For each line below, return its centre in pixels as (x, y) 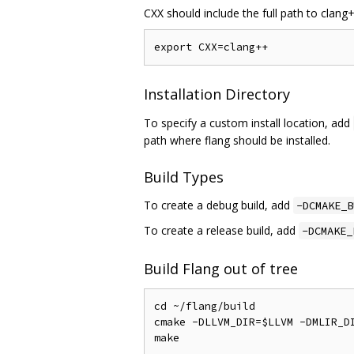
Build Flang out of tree (221, 268)
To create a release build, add (221, 231)
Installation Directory (217, 94)
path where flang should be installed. (237, 140)
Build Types (184, 177)
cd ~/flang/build (205, 306)
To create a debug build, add (218, 205)
